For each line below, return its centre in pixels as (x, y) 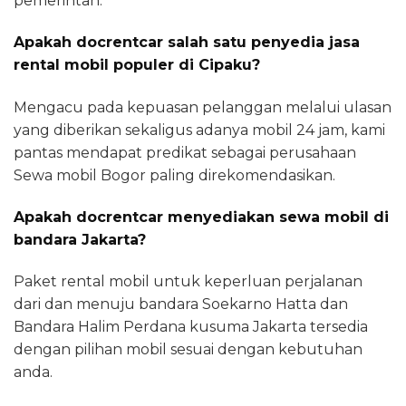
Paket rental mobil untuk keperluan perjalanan (188, 282)
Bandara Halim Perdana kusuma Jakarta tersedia (191, 327)
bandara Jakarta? (80, 239)
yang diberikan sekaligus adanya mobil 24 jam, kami (199, 130)
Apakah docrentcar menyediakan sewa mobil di (201, 217)
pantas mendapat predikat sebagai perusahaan (185, 152)
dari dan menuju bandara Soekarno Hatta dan (181, 304)
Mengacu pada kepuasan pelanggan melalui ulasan (203, 107)
